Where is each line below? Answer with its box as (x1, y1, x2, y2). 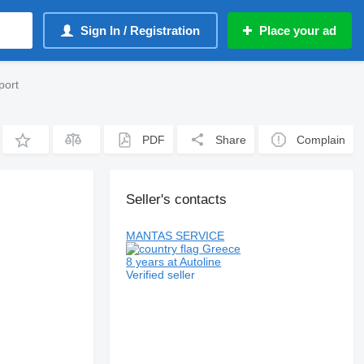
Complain (297, 132, 346, 146)
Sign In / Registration (80, 24, 200, 37)
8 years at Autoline (126, 255, 222, 268)
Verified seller (126, 268, 196, 281)
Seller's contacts (126, 192, 227, 207)
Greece (199, 242, 241, 255)
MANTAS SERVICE (126, 229, 225, 242)
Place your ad (259, 24, 336, 37)
